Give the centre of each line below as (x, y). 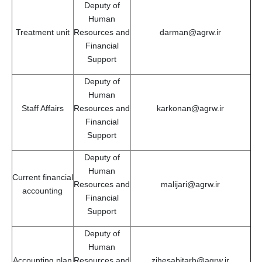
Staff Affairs (42, 108)
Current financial (42, 177)
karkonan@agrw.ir (190, 108)
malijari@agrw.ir (190, 184)
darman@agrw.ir (190, 32)
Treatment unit (42, 32)
